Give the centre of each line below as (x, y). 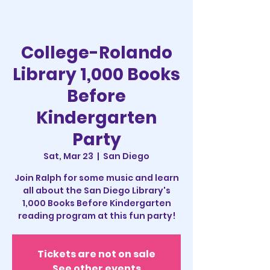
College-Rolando (96, 53)
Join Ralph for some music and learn (96, 178)
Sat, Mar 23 (68, 156)
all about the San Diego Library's (96, 190)
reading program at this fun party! (96, 216)
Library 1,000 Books (96, 74)
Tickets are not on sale (96, 254)
